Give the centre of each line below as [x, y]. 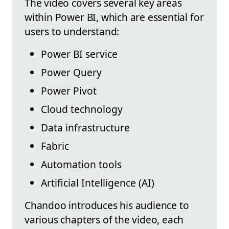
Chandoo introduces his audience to [107, 205]
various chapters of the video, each [104, 219]
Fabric [55, 146]
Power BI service [79, 54]
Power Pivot [69, 90]
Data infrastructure [85, 127]
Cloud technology [82, 109]
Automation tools [81, 164]
